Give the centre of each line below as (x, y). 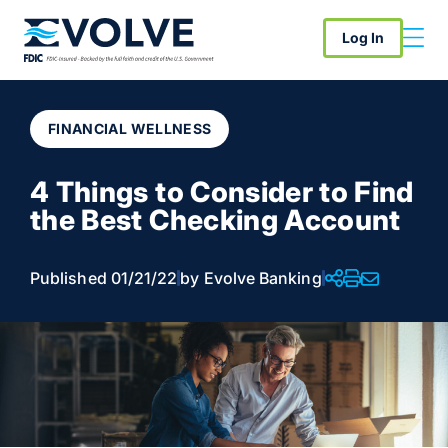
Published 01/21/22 (104, 278)
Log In (362, 37)
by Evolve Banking (251, 278)
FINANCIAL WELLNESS (130, 129)
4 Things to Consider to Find (222, 192)
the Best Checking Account (215, 220)
